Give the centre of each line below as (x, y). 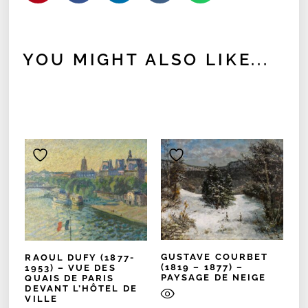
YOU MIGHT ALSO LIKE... (146, 59)
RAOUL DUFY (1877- (80, 258)
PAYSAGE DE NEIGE (214, 278)
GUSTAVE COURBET (215, 257)
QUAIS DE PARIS (70, 278)
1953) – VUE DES (70, 268)
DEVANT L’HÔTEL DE (81, 289)
